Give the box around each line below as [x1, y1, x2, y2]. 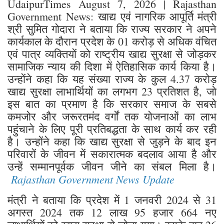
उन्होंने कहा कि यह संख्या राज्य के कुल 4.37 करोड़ [7, 71, 216, 86]
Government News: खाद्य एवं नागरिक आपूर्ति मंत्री [7, 8, 216, 23]
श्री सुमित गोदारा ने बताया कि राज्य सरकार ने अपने [7, 21, 216, 36]
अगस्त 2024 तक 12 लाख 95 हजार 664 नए [7, 204, 216, 219]
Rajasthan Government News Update [11, 171, 174, 186]
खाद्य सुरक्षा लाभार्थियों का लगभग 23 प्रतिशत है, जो [7, 83, 216, 98]
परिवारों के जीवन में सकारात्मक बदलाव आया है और [7, 146, 216, 161]
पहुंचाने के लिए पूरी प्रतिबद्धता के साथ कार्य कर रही [7, 121, 216, 136]
